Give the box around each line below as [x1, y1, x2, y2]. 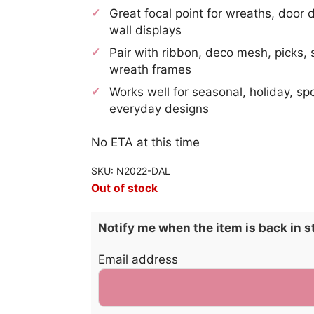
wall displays [109, 22, 182, 37]
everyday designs [109, 101, 209, 116]
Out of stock [91, 181, 158, 195]
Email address [98, 252, 178, 267]
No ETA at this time [91, 135, 200, 149]
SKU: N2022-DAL [91, 164, 170, 177]
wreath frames [109, 62, 191, 76]
